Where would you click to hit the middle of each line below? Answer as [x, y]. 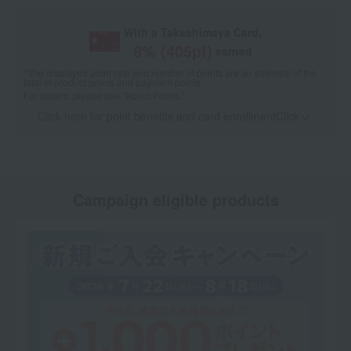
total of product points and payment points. [113, 82]
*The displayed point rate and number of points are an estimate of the [170, 73]
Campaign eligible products [175, 200]
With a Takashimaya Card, [193, 33]
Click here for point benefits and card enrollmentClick [168, 116]
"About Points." [154, 96]
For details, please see [73, 96]
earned [234, 51]
